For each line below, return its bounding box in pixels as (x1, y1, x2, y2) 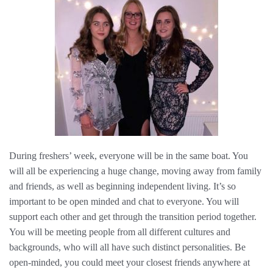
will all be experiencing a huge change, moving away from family (9, 166, 261, 176)
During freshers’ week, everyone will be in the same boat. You (9, 151, 248, 161)
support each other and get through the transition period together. (9, 211, 257, 222)
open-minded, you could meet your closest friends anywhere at (9, 257, 250, 268)
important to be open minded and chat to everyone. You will (9, 196, 239, 207)
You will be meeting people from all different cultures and (9, 227, 230, 237)
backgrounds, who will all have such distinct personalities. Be (9, 242, 246, 252)
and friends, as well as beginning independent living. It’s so (9, 181, 236, 191)
